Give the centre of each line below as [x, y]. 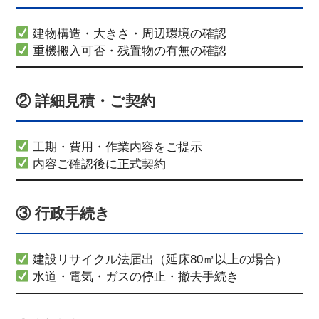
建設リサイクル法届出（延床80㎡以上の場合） [159, 260]
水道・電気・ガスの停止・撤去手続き [134, 277]
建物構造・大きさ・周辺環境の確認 [128, 33]
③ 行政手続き [63, 214]
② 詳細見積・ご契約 [85, 100]
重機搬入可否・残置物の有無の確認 [128, 50]
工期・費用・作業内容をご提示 [116, 146]
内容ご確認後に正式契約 [98, 163]
